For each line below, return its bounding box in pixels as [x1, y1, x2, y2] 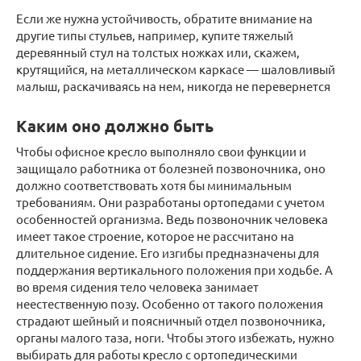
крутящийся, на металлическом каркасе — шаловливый [16, 60, 335, 77]
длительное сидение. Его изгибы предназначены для [16, 244, 319, 260]
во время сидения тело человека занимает [16, 278, 259, 294]
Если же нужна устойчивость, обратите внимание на [16, 10, 313, 26]
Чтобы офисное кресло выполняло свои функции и [16, 143, 306, 159]
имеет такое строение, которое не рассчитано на [16, 227, 294, 243]
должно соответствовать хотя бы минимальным [16, 176, 292, 193]
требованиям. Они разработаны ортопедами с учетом [16, 193, 325, 210]
